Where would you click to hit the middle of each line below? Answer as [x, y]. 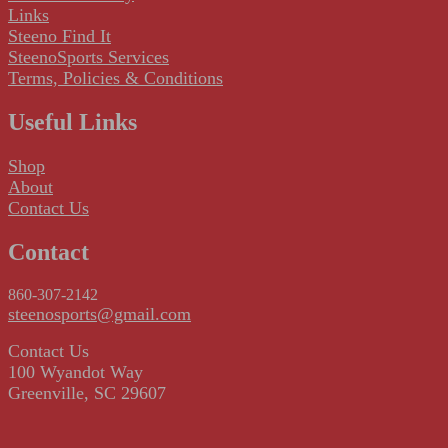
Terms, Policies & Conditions [115, 78]
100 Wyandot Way [75, 372]
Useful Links [72, 122]
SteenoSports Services [88, 57]
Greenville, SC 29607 [87, 393]
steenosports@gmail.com [99, 314]
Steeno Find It [59, 36]
